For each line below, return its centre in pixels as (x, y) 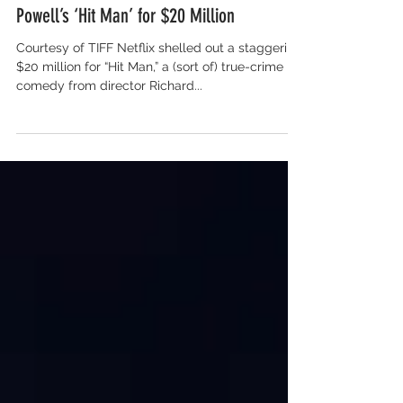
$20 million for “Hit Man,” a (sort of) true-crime (150, 131)
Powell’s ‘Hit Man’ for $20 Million (125, 81)
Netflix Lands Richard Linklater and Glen (148, 54)
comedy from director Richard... (109, 150)
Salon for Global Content (115, 9)
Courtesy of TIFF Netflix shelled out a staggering (159, 112)
